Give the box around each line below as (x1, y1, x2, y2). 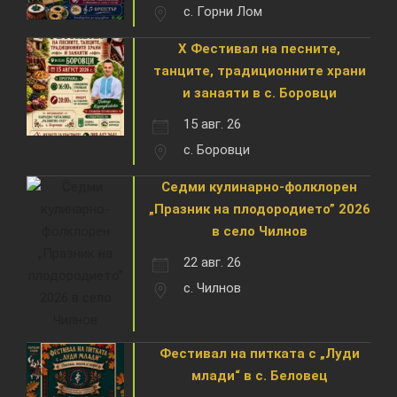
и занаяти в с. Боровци (182, 84, 337, 101)
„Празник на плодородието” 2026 (148, 200, 370, 217)
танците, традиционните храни (152, 62, 366, 79)
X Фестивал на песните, (178, 40, 340, 57)
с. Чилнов (183, 279, 241, 296)
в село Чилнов (211, 222, 307, 239)
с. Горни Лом (183, 3, 262, 19)
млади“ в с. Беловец (191, 367, 328, 384)
